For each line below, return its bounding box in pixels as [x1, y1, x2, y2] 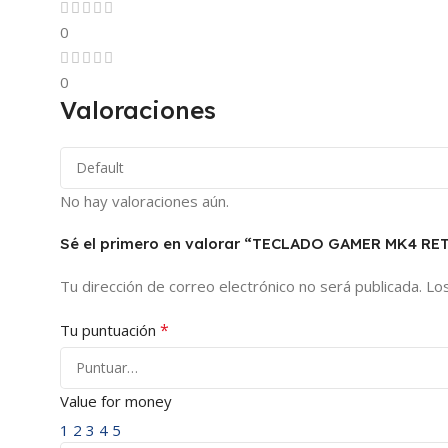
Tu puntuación [60, 319, 160, 340]
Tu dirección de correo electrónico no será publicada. [60, 275, 422, 296]
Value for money [60, 390, 172, 411]
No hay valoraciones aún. [60, 190, 229, 211]
